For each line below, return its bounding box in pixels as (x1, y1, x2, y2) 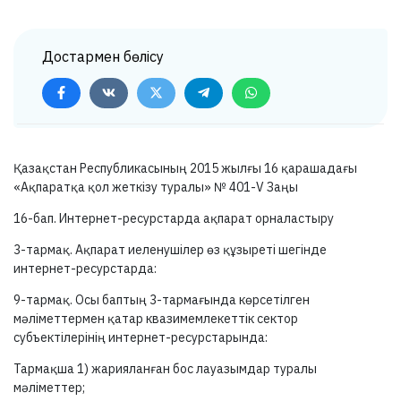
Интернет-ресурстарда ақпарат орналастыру (56, 210, 334, 226)
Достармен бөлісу (42, 47, 164, 65)
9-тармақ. (13, 292, 73, 308)
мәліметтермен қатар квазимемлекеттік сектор (13, 311, 298, 327)
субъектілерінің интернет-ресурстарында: (13, 329, 268, 346)
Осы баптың (73, 292, 149, 308)
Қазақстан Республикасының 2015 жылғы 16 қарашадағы (13, 160, 357, 176)
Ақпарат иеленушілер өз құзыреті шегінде (73, 242, 327, 258)
